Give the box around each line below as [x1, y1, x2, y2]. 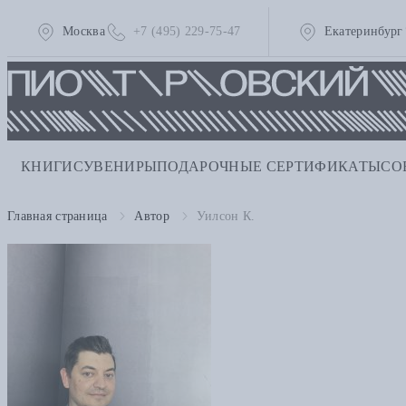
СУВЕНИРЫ [72, 159, 158, 175]
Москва [63, 24, 105, 38]
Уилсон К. [196, 209, 256, 224]
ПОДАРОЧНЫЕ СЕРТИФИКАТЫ [157, 159, 382, 175]
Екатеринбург [324, 24, 403, 38]
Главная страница [7, 209, 108, 224]
